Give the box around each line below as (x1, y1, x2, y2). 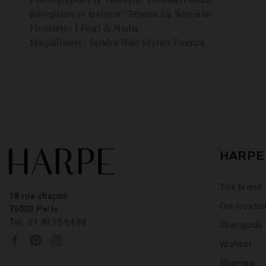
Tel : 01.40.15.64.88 (9, 217, 87, 227)
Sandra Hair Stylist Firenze (88, 36, 205, 48)
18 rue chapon (9, 191, 68, 201)
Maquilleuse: (30, 36, 89, 48)
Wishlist (219, 239, 252, 249)
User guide (219, 220, 263, 230)
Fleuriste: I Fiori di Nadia (30, 22, 141, 34)
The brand (219, 182, 262, 192)
